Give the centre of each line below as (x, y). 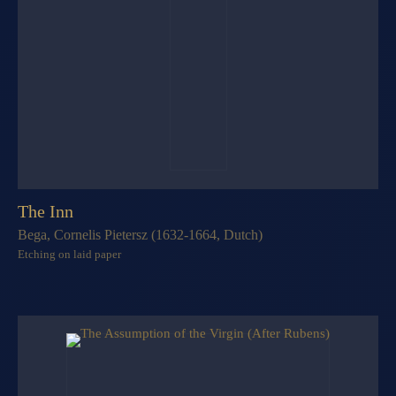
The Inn (46, 211)
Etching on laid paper (69, 254)
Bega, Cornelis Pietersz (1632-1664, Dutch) (140, 234)
